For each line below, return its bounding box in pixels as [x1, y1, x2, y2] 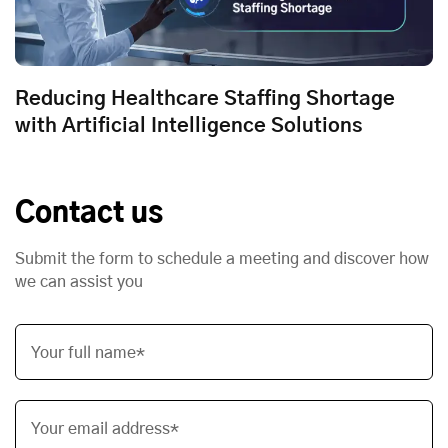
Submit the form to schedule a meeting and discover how [15, 251, 429, 268]
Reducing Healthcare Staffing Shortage [15, 89, 395, 110]
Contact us [15, 200, 163, 229]
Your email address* [31, 421, 179, 438]
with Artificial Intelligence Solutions [15, 116, 362, 137]
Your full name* [31, 345, 145, 362]
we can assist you [15, 274, 143, 291]
